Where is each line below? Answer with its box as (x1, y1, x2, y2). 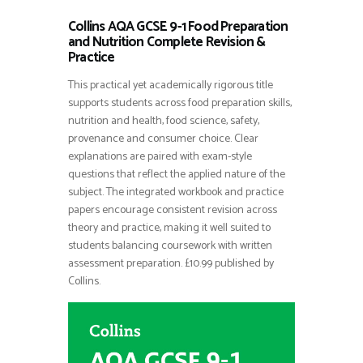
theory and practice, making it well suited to (68, 218, 271, 237)
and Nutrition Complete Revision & (68, 30, 266, 53)
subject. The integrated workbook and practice (68, 182, 284, 202)
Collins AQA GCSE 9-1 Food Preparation (68, 15, 288, 38)
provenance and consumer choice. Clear (68, 129, 258, 148)
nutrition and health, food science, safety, (68, 111, 259, 130)
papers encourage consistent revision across (68, 200, 277, 220)
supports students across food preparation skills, (68, 93, 292, 113)
